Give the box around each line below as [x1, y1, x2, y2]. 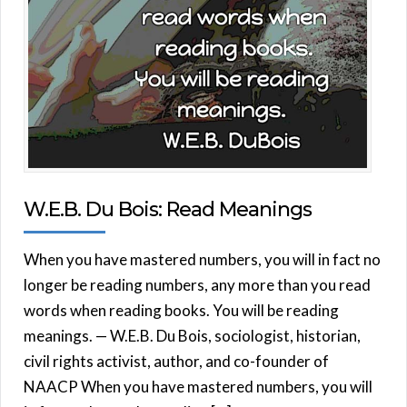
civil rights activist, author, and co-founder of [24, 351, 329, 371]
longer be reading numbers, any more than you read [24, 274, 371, 294]
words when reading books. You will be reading [24, 300, 339, 320]
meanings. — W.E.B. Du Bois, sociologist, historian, [24, 325, 361, 345]
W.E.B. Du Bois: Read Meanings [24, 196, 312, 222]
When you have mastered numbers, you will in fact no [24, 249, 381, 269]
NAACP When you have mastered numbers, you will [24, 376, 372, 396]
